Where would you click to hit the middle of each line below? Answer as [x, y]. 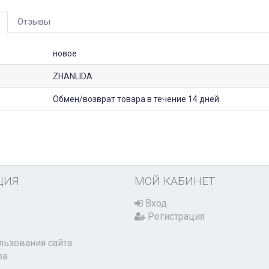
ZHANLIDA [72, 77]
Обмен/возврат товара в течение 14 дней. [137, 99]
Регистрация [175, 217]
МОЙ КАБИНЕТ [175, 181]
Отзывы [34, 22]
